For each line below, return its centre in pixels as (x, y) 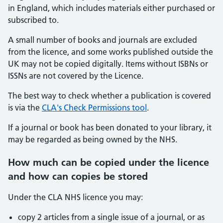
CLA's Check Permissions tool (94, 108)
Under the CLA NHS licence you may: (75, 197)
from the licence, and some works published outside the (111, 52)
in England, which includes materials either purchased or (111, 8)
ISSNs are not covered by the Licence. (76, 76)
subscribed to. (33, 20)
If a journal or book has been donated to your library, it (110, 127)
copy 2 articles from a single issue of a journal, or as (111, 217)
